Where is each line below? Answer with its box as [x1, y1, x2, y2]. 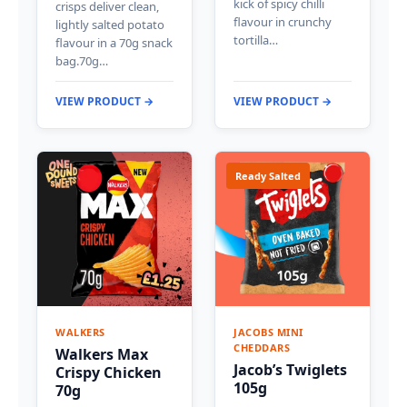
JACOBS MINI [233, 324, 303, 339]
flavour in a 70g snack [55, 34, 173, 51]
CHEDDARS [233, 340, 290, 354]
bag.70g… [55, 52, 108, 69]
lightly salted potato [55, 15, 164, 33]
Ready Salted [235, 168, 301, 183]
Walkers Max [55, 343, 148, 364]
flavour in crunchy [233, 13, 332, 30]
